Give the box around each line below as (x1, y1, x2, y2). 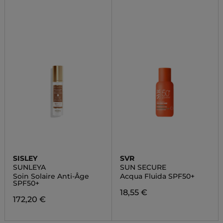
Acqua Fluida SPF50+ (119, 172, 195, 181)
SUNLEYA (12, 163, 46, 172)
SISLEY (12, 154, 37, 163)
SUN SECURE (119, 163, 166, 172)
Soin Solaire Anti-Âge (12, 172, 89, 181)
